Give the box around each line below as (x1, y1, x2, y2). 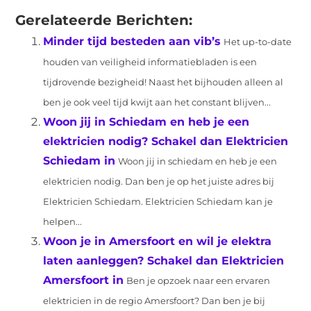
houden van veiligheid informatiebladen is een (43, 57, 258, 67)
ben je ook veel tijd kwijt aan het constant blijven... (43, 97, 271, 108)
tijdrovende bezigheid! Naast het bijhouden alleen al (43, 77, 284, 87)
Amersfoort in (43, 274, 124, 287)
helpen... (43, 217, 83, 227)
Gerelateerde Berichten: (15, 12, 193, 28)
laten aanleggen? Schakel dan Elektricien (43, 254, 285, 267)
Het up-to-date (224, 37, 292, 47)
